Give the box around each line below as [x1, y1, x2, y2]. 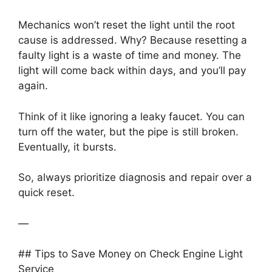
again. [18, 80, 48, 92]
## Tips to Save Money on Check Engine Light [18, 248, 243, 260]
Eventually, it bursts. [18, 140, 117, 153]
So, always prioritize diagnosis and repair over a [18, 171, 252, 184]
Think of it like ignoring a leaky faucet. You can [18, 110, 245, 123]
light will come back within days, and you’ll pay [18, 64, 246, 77]
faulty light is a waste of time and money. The [18, 49, 241, 62]
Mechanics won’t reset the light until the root [18, 19, 235, 32]
